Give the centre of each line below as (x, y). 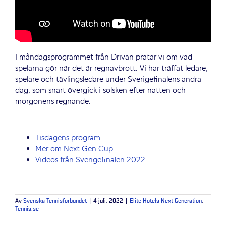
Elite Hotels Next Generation (166, 201)
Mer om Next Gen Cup (75, 149)
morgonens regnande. (53, 102)
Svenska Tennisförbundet (55, 201)
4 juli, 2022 (108, 201)
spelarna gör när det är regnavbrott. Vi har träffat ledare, (111, 68)
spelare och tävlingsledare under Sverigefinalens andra (108, 79)
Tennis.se (27, 209)
